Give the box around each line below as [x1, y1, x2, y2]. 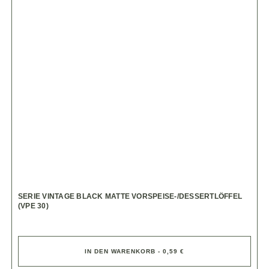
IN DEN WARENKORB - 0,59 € [85, 247, 184, 255]
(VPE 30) [18, 201, 49, 210]
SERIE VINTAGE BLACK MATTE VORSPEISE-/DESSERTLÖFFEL [18, 192, 242, 201]
